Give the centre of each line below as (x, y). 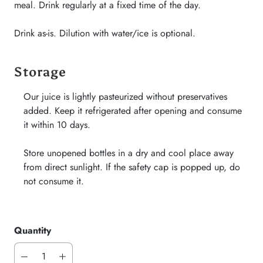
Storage (40, 72)
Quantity (33, 230)
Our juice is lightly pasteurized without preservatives (125, 97)
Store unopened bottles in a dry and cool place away (129, 153)
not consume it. (54, 181)
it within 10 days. (57, 125)
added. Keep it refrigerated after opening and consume (133, 111)
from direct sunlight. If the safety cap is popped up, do (132, 167)
